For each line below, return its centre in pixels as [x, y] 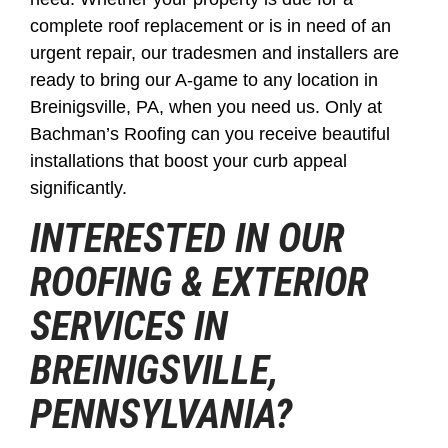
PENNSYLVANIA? [161, 414]
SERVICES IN [129, 326]
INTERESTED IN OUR [187, 238]
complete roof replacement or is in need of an [210, 26]
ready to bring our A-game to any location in [204, 80]
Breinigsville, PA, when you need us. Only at [206, 107]
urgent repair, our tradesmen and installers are [214, 53]
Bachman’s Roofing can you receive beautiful [210, 134]
